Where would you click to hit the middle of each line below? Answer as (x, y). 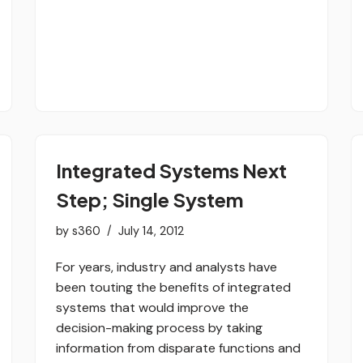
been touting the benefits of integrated (173, 287)
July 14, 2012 (151, 231)
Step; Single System (149, 199)
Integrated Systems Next (171, 170)
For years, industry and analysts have (167, 267)
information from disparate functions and (178, 348)
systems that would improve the (152, 307)
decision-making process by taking (159, 327)
